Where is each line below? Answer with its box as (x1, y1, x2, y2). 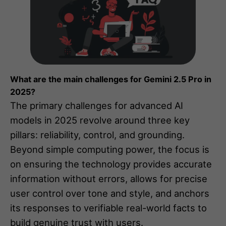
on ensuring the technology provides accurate (10, 158, 212, 169)
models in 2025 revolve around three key (10, 114, 190, 126)
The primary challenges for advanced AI (10, 99, 183, 111)
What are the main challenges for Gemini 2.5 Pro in (10, 74, 211, 84)
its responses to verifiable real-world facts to (10, 202, 207, 213)
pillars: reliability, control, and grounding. (10, 129, 185, 140)
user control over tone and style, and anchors (10, 187, 209, 199)
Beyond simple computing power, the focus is (10, 143, 209, 155)
